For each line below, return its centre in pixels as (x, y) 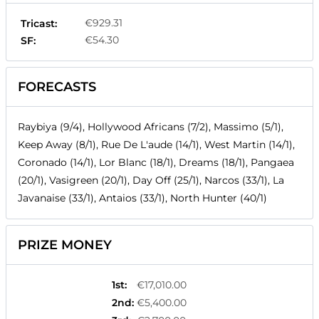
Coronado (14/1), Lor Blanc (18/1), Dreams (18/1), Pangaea (156, 163)
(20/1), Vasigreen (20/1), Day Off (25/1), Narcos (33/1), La (151, 181)
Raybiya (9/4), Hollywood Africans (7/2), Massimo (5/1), (151, 127)
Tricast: (39, 24)
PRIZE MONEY (65, 245)
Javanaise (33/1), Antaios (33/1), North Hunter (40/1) (142, 198)
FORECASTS (57, 87)
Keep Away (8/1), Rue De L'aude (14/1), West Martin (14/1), (156, 145)
